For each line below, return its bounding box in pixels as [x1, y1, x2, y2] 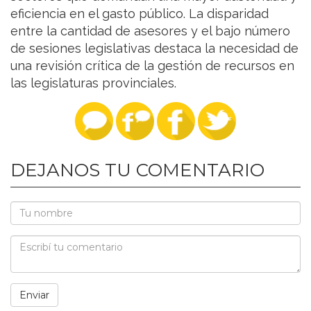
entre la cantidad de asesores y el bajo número [10, 23, 290, 38]
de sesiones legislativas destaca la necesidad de [10, 40, 299, 56]
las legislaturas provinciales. [10, 75, 176, 90]
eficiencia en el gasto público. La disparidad [10, 6, 269, 21]
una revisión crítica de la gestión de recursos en [10, 58, 294, 73]
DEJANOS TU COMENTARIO [10, 158, 264, 181]
